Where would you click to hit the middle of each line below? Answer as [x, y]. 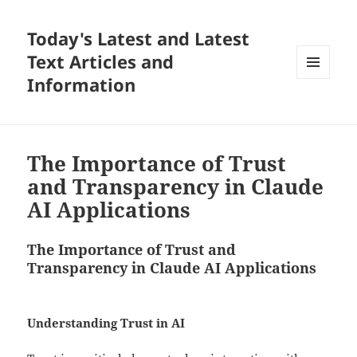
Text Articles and [101, 62]
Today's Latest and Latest [139, 39]
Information [82, 85]
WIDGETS [319, 112]
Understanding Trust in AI [106, 323]
